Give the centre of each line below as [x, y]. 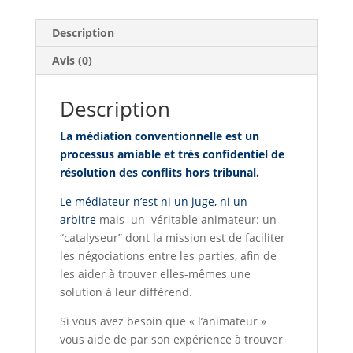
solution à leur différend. [126, 292]
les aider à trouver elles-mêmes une [155, 273]
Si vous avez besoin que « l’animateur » [163, 321]
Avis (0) [72, 60]
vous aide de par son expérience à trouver [171, 339]
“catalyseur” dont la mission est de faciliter [172, 237]
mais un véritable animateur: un [186, 219]
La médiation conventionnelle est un [159, 136]
